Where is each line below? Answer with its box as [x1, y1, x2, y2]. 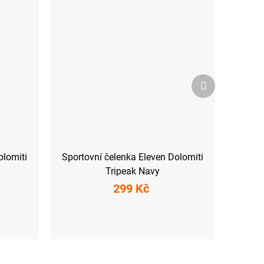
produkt [206, 85, 235, 95]
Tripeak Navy [105, 166, 160, 177]
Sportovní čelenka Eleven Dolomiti [62, 151, 204, 163]
